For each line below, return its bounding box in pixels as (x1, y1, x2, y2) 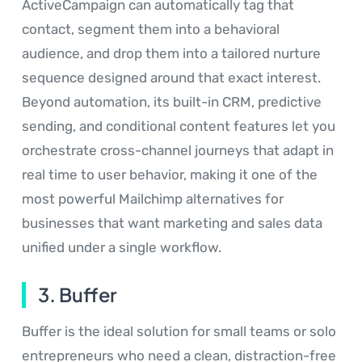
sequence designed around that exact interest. (22, 69, 321, 86)
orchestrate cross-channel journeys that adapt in (22, 141, 334, 158)
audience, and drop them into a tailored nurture (22, 44, 321, 61)
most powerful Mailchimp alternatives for (22, 190, 284, 207)
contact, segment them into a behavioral (22, 20, 280, 37)
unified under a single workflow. (22, 238, 221, 255)
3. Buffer (38, 282, 117, 306)
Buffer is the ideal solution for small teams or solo (22, 322, 336, 339)
